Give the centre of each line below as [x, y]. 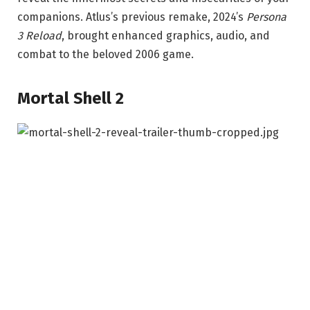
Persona [266, 17]
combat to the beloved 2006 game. [106, 54]
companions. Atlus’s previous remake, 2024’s [132, 17]
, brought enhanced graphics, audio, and [166, 35]
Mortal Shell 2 [71, 99]
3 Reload [39, 35]
